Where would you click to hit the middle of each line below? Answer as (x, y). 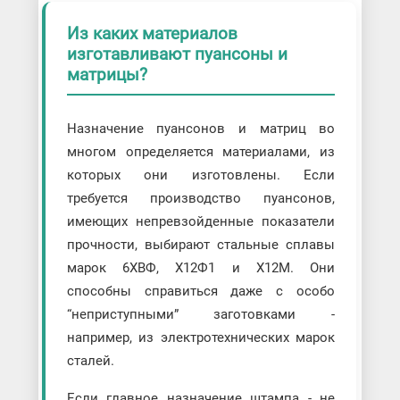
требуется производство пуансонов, (201, 198)
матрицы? (107, 75)
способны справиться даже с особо (201, 291)
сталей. (90, 360)
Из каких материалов (152, 34)
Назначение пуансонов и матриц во (201, 128)
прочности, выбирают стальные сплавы (201, 244)
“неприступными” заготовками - (201, 314)
